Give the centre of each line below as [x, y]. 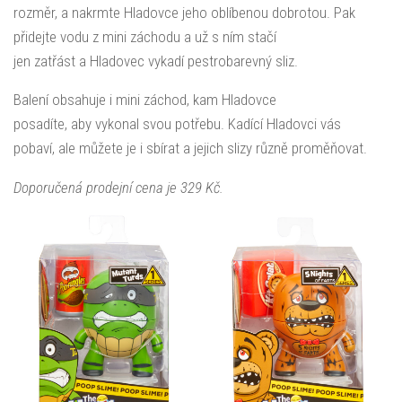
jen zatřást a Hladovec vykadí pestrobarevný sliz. [156, 61]
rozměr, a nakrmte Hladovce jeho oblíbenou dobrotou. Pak [184, 12]
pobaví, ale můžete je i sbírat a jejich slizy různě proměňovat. [190, 149]
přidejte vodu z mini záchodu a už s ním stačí [145, 36]
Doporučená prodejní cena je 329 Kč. [118, 188]
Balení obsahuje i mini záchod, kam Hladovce [145, 100]
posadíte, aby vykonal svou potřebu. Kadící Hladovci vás [177, 124]
